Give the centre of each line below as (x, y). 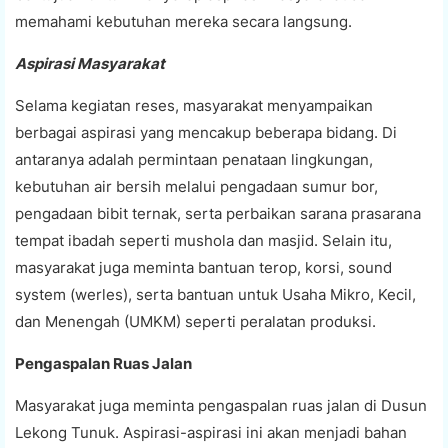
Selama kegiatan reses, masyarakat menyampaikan (194, 105)
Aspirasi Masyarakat (90, 63)
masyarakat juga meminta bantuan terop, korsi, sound (203, 267)
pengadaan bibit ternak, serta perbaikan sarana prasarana (218, 213)
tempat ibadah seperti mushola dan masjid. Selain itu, (203, 240)
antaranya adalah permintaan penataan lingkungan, (194, 159)
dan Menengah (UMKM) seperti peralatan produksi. (195, 321)
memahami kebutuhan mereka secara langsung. (183, 21)
